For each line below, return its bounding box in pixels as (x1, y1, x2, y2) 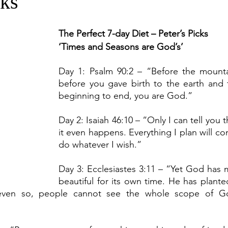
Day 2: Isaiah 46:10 (59, 115, 133, 126)
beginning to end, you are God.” (59, 90, 192, 101)
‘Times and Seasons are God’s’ (59, 41, 183, 52)
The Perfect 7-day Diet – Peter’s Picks (59, 28, 208, 39)
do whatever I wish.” (59, 139, 141, 150)
